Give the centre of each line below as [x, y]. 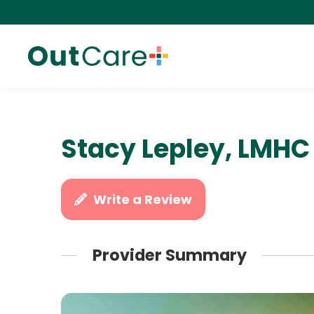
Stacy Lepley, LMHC [185, 149]
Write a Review [143, 199]
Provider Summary [169, 255]
